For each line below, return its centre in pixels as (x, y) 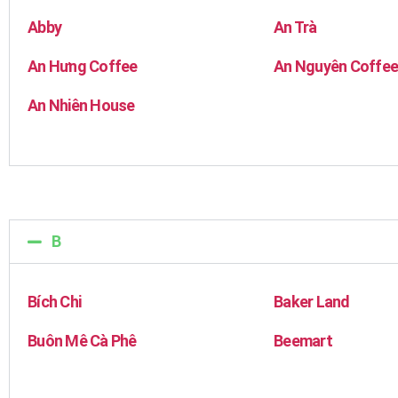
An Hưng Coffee (83, 66)
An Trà (295, 27)
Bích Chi (55, 302)
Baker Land (312, 302)
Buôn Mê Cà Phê (82, 341)
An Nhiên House (81, 105)
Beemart (303, 341)
